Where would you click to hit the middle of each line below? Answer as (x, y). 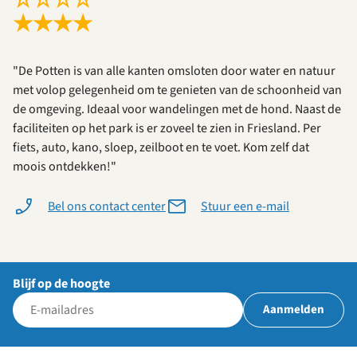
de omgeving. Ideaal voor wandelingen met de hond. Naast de (177, 110)
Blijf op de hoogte (61, 284)
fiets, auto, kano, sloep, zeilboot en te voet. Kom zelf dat (161, 148)
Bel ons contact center (107, 207)
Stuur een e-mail (245, 207)
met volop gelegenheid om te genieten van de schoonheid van (177, 90)
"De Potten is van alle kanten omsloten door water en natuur (174, 71)
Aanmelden (294, 310)
